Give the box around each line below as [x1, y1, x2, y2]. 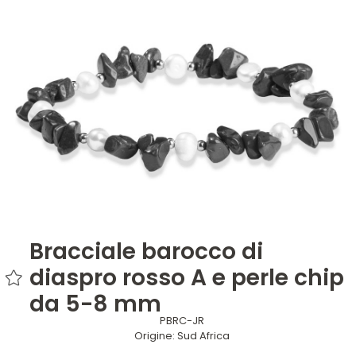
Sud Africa [177, 327, 230, 343]
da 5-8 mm [29, 288, 161, 320]
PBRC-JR [160, 312, 204, 328]
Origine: [134, 327, 177, 343]
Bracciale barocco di [29, 236, 263, 268]
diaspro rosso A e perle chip [29, 262, 344, 294]
